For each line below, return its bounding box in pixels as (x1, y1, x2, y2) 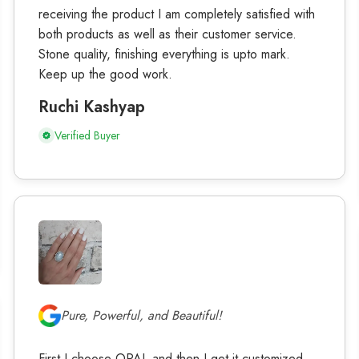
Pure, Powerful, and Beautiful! (60, 306, 222, 325)
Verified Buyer (54, 127, 120, 144)
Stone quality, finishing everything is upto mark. (38, 45, 290, 64)
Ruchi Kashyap (38, 95, 145, 119)
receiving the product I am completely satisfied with (38, 5, 315, 24)
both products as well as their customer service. (38, 25, 296, 44)
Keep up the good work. (38, 65, 172, 84)
